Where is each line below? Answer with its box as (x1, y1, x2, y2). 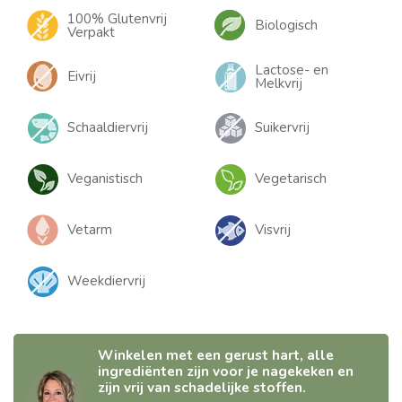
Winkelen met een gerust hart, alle (98, 345, 334, 365)
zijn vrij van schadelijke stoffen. (98, 378, 306, 398)
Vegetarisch (255, 170, 327, 188)
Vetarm (67, 221, 112, 240)
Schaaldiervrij (67, 118, 148, 137)
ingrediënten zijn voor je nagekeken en (98, 362, 354, 381)
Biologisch (255, 16, 318, 35)
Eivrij (67, 67, 96, 86)
